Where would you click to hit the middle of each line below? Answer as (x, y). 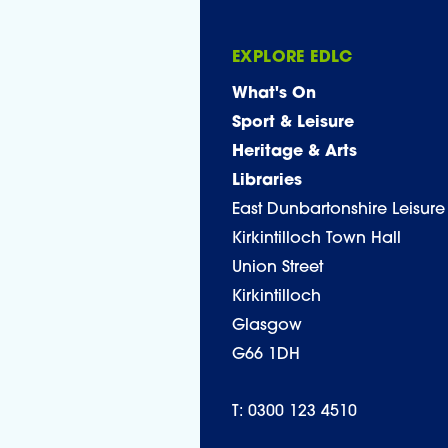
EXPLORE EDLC (292, 58)
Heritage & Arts (294, 152)
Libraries (267, 181)
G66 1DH (266, 355)
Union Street (277, 268)
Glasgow (267, 326)
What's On (274, 94)
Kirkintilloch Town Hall (316, 239)
